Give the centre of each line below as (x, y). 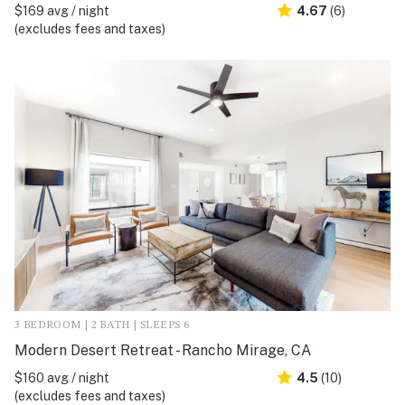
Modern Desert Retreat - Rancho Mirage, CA (163, 350)
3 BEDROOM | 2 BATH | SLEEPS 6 (102, 325)
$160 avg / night (62, 377)
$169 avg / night (62, 11)
